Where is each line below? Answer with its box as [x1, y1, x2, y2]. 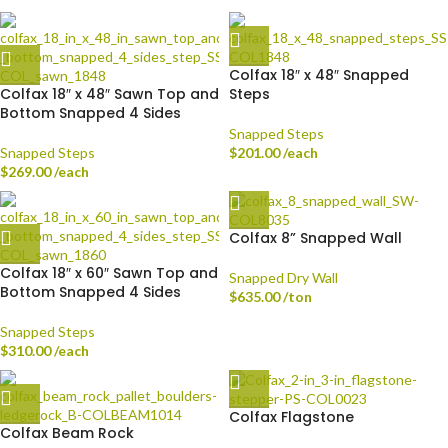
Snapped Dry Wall [229, 269, 338, 286]
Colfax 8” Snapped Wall [229, 228, 402, 248]
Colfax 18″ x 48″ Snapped [229, 65, 409, 85]
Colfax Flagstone [229, 407, 354, 427]
